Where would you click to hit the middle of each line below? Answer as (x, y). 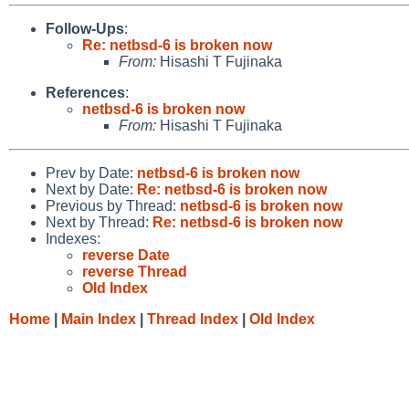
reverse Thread (135, 271)
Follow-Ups (85, 28)
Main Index (99, 319)
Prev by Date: (91, 173)
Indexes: (73, 238)
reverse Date (126, 255)
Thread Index (193, 319)
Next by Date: (91, 189)
